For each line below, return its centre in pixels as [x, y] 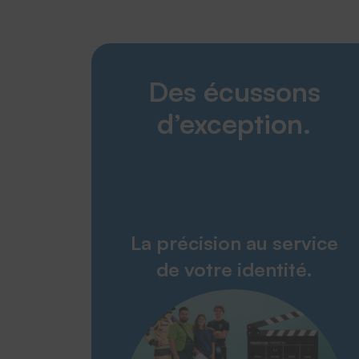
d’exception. [234, 123]
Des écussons [234, 91]
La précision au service [234, 242]
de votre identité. [234, 269]
